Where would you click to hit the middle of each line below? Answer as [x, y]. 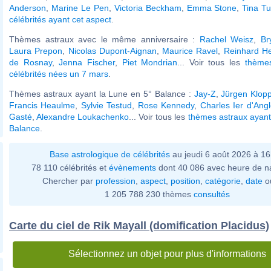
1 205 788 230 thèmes [149, 194]
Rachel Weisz [226, 39]
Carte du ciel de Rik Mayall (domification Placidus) [139, 225]
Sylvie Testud [106, 105]
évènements [132, 167]
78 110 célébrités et [70, 167]
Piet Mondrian [150, 62]
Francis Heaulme [42, 105]
